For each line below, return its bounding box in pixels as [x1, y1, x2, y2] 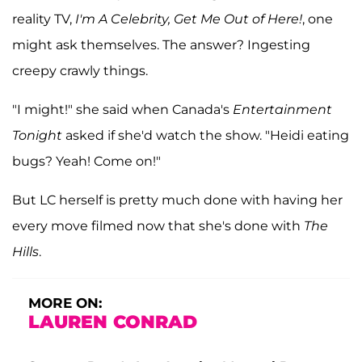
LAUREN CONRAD [28, 310, 197, 333]
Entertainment [229, 101, 332, 117]
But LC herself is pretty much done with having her [12, 192, 343, 208]
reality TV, [12, 11, 75, 27]
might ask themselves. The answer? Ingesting [12, 36, 310, 53]
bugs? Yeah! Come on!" [12, 153, 161, 169]
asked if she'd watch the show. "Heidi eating [65, 127, 349, 143]
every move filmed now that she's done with [12, 217, 304, 234]
